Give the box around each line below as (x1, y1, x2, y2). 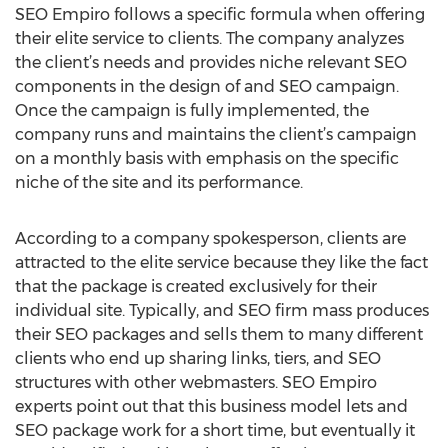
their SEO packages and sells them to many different (15, 325, 423, 344)
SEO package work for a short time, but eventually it (15, 421, 415, 440)
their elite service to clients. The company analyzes (15, 29, 404, 48)
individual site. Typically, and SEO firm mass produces (15, 301, 429, 320)
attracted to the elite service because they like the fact (15, 253, 428, 272)
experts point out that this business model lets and (15, 397, 408, 416)
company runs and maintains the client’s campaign (15, 125, 417, 144)
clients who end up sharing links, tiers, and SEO (15, 349, 381, 368)
